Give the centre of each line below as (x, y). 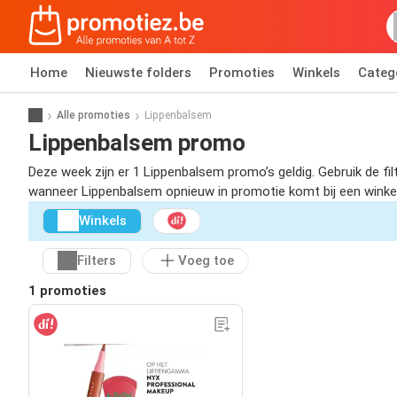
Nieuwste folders (138, 73)
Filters (97, 261)
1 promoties (67, 290)
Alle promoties (93, 115)
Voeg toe (206, 261)
